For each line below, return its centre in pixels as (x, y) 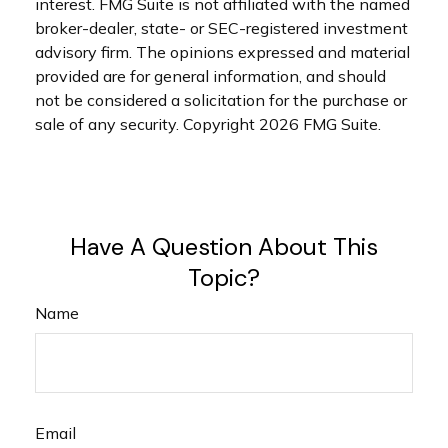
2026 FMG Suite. (320, 124)
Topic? (224, 278)
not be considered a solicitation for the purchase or (221, 100)
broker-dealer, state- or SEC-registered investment (221, 28)
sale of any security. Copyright (147, 124)
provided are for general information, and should (210, 76)
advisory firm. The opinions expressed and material (222, 52)
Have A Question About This (224, 247)
